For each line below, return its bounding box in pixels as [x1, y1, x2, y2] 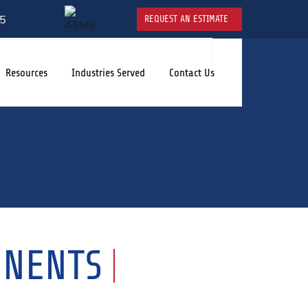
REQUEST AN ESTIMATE [144, 14, 228, 24]
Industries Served [71, 66, 145, 79]
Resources [5, 66, 47, 79]
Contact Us [169, 66, 214, 79]
